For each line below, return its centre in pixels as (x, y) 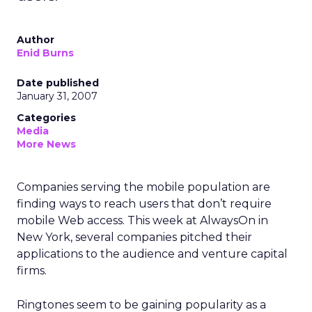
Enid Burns (45, 53)
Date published (58, 83)
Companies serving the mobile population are (143, 187)
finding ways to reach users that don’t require (144, 204)
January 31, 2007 (57, 96)
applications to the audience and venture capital (152, 254)
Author (36, 40)
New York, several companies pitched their (134, 237)
